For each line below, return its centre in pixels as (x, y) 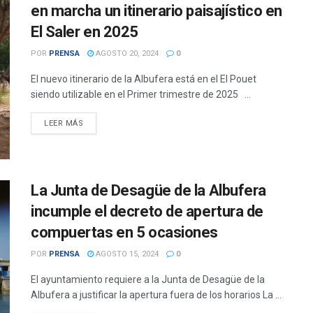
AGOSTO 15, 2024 (126, 254)
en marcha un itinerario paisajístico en (156, 11)
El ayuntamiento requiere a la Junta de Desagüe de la (148, 280)
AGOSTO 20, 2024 (126, 53)
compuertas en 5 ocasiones (124, 233)
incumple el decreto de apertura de (147, 212)
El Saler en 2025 (85, 32)
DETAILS (100, 123)
